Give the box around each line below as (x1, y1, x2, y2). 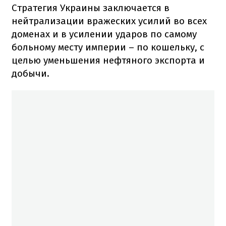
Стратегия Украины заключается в (12, 2, 169, 14)
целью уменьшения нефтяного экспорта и (12, 54, 205, 66)
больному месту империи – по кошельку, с (12, 41, 204, 53)
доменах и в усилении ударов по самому (12, 28, 197, 40)
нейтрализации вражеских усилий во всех (12, 15, 207, 27)
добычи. (12, 67, 49, 79)
